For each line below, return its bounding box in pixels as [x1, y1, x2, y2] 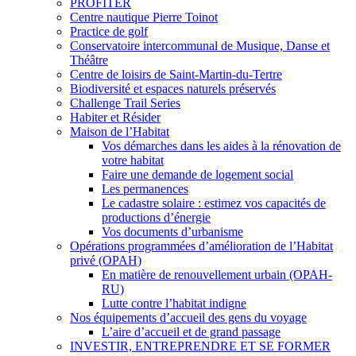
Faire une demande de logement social [102, 168, 293, 181]
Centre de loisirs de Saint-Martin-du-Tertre [70, 68, 282, 81]
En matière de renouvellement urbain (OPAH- [102, 268, 332, 281]
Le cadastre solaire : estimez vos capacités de [102, 196, 326, 210]
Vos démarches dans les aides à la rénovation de [102, 139, 341, 153]
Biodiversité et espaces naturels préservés [70, 82, 276, 95]
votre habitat [102, 153, 164, 167]
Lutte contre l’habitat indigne [102, 296, 246, 310]
